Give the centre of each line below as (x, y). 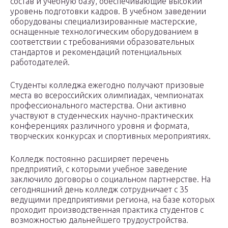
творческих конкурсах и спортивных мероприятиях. (110, 136)
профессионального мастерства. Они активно (98, 106)
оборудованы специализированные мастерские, (104, 22)
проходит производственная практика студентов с (107, 210)
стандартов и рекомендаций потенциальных (96, 52)
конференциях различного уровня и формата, (100, 126)
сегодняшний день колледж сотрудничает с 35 (99, 190)
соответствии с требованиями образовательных (102, 42)
